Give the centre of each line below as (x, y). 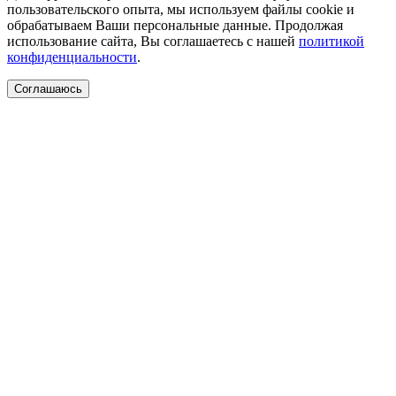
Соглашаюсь (48, 88)
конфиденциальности (72, 57)
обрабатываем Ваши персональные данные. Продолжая (175, 25)
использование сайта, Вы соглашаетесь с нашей (153, 41)
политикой (331, 41)
